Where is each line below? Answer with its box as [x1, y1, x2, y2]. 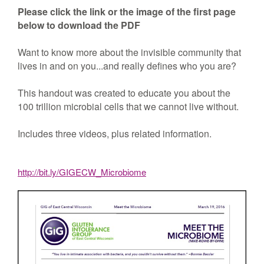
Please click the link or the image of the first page [18, 5, 236, 18]
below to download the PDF [18, 18, 140, 32]
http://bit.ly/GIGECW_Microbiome [18, 166, 146, 178]
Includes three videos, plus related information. [18, 127, 212, 140]
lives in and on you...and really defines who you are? [18, 59, 236, 72]
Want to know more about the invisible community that [18, 45, 241, 59]
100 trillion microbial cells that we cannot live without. [18, 100, 239, 113]
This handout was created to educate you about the [18, 86, 230, 100]
